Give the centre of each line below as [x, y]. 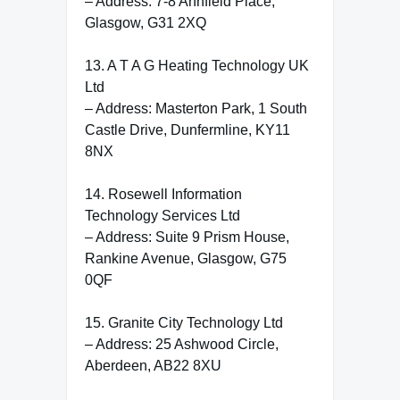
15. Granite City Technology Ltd [184, 322]
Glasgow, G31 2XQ [146, 22]
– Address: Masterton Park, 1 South [196, 108]
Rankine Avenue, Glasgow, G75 [186, 258]
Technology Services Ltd [162, 215]
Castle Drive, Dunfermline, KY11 [187, 129]
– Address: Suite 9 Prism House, [187, 237]
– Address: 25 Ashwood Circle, [182, 344]
